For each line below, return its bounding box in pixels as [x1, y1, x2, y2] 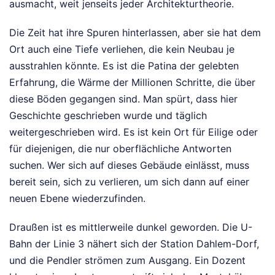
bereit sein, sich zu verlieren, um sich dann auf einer [9, 176, 249, 188]
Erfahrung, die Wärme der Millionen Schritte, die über [9, 76, 255, 89]
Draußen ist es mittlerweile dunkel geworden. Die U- [9, 221, 252, 234]
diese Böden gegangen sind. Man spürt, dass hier [9, 93, 238, 106]
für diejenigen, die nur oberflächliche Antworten [9, 142, 231, 155]
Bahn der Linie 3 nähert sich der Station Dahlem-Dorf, [9, 238, 259, 250]
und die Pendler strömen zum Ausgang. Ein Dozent [9, 254, 246, 267]
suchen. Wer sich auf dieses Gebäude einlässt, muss [9, 159, 249, 172]
